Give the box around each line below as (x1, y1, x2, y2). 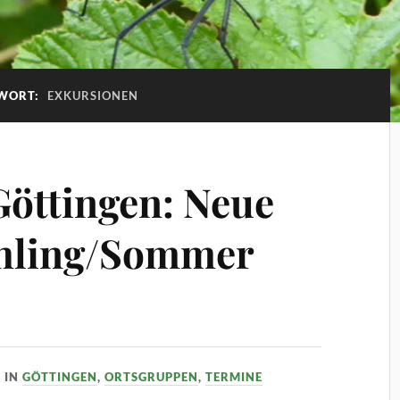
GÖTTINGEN (22, 370, 98, 384)
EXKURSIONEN (46, 88, 138, 103)
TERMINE (205, 370, 263, 384)
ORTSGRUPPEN (104, 370, 199, 384)
